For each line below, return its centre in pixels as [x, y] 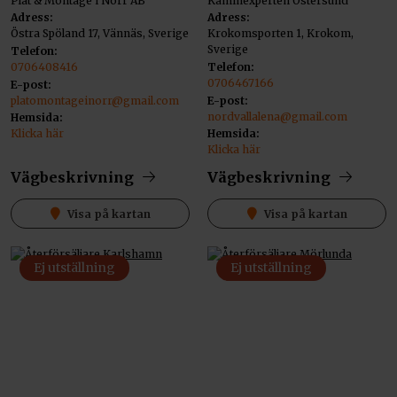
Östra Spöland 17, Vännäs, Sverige [100, 34]
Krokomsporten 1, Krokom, [280, 34]
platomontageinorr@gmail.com [95, 100]
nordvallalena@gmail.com [277, 116]
